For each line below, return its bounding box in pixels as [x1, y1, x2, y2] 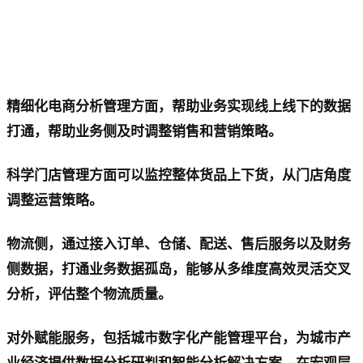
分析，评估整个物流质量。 [6, 286, 172, 302]
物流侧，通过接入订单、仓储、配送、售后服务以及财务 [6, 236, 351, 252]
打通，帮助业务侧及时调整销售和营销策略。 [6, 124, 282, 140]
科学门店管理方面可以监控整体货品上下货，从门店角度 [6, 168, 351, 183]
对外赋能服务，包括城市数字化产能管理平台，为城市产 [6, 330, 351, 346]
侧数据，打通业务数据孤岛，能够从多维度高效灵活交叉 [6, 261, 351, 277]
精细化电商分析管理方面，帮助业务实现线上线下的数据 [6, 99, 351, 115]
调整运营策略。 [6, 193, 103, 208]
